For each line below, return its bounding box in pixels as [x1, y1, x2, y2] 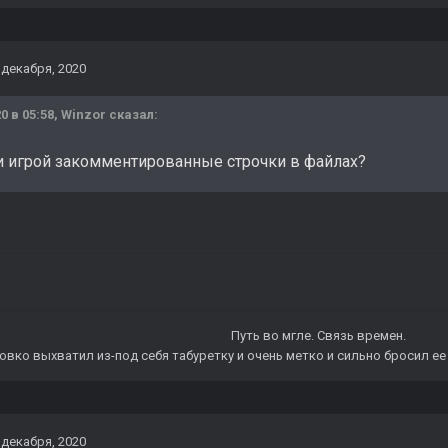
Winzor [61, 107, 106, 123]
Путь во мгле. [230, 328, 314, 344]
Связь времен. [316, 328, 406, 344]
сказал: [106, 107, 158, 123]
